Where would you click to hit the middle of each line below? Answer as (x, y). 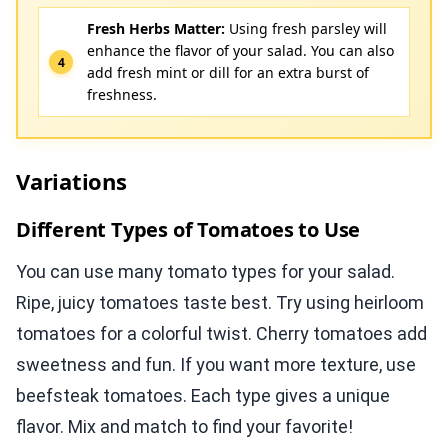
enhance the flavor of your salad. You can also (240, 51)
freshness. (122, 95)
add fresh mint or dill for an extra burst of (228, 73)
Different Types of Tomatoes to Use (188, 230)
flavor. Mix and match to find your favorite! (184, 427)
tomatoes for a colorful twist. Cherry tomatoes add (221, 334)
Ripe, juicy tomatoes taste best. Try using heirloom (220, 303)
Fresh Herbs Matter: (156, 29)
